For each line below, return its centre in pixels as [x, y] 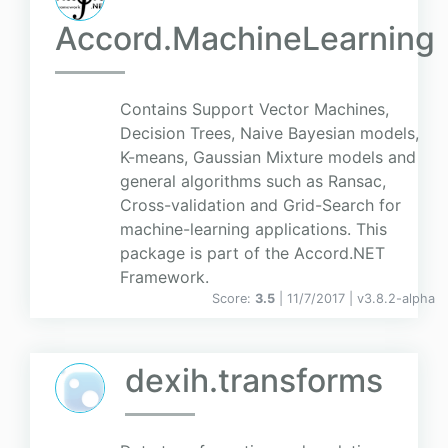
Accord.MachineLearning [245, 39]
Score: [233, 299]
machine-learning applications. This [253, 229]
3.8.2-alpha [399, 299]
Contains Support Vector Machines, [254, 109]
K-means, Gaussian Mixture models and [268, 157]
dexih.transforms [254, 381]
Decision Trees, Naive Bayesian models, [269, 133]
